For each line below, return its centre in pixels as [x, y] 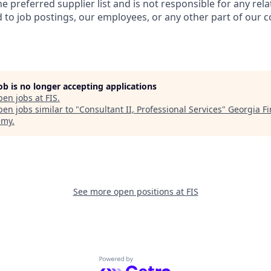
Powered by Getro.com [152, 263]
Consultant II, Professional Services [151, 109]
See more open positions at [129, 191]
